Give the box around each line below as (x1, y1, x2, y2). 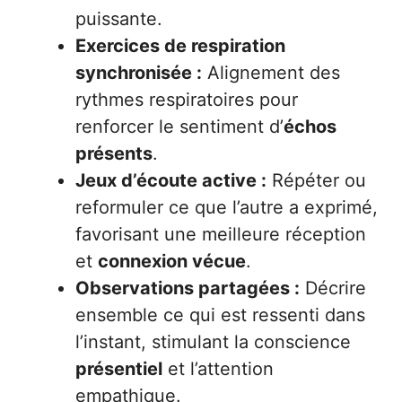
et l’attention (162, 357, 274, 380)
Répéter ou (267, 169, 366, 191)
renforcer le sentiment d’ (75, 115, 284, 137)
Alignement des (202, 61, 340, 83)
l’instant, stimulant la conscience (75, 330, 351, 353)
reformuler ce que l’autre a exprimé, (75, 196, 378, 218)
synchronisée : (75, 61, 202, 83)
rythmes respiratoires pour (75, 88, 298, 110)
